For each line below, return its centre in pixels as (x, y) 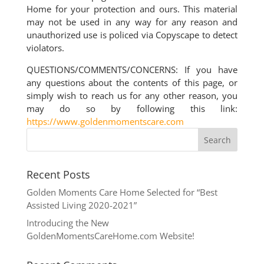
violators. (45, 48)
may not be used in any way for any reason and (132, 22)
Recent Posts (58, 174)
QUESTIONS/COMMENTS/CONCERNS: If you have (132, 70)
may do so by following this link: (132, 108)
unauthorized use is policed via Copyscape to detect (132, 35)
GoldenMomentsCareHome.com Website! (110, 235)
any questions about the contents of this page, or (132, 82)
